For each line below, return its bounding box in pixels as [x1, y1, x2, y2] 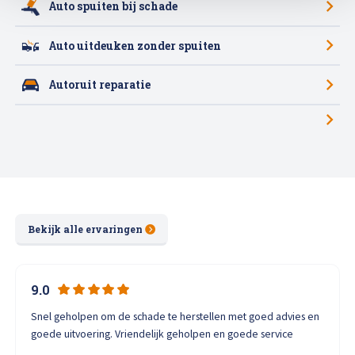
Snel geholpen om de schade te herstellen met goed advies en [31, 308, 320, 323]
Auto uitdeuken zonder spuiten [48, 38, 222, 53]
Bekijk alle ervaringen [27, 223, 143, 236]
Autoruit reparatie [48, 78, 151, 93]
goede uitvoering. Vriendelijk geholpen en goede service [31, 326, 294, 341]
